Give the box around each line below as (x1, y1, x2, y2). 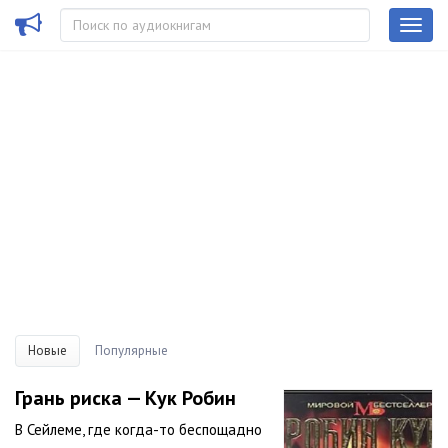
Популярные (95, 342, 168, 359)
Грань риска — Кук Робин (15, 385, 236, 411)
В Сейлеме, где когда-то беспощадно (15, 420, 262, 439)
